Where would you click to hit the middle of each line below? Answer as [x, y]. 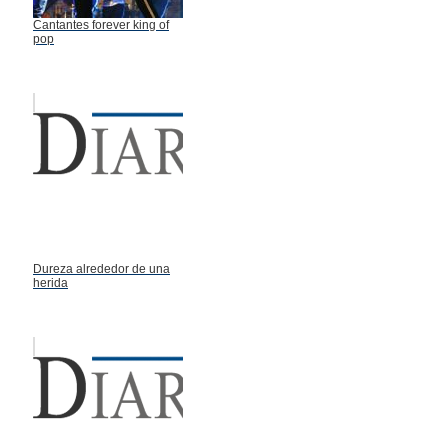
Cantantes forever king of [101, 24]
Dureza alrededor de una [101, 268]
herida [50, 282]
